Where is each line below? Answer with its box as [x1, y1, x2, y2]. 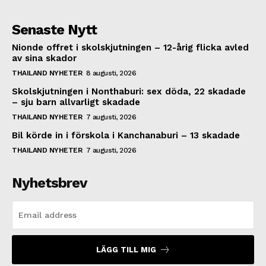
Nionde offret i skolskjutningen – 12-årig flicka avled [12, 42, 249, 53]
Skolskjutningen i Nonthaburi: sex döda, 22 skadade [12, 86, 246, 97]
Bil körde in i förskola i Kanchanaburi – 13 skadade [12, 130, 240, 141]
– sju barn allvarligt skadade [12, 97, 140, 108]
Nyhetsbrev [12, 175, 87, 192]
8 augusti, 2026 [85, 69, 136, 78]
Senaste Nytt [12, 21, 97, 39]
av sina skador [12, 53, 77, 64]
